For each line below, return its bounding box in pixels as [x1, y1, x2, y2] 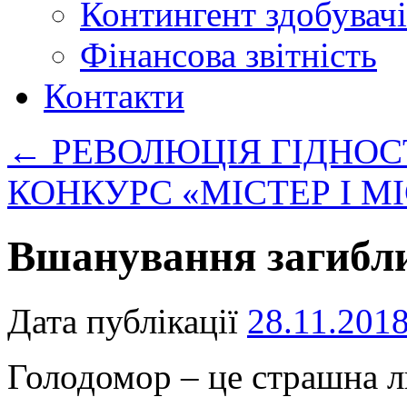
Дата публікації [7, 301, 238, 341]
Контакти [44, 76, 184, 115]
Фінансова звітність [80, 35, 377, 74]
